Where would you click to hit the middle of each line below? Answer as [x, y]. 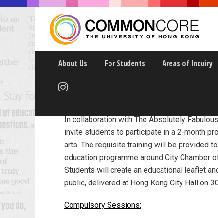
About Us [73, 63]
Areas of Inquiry [188, 63]
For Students [125, 63]
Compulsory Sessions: [103, 205]
